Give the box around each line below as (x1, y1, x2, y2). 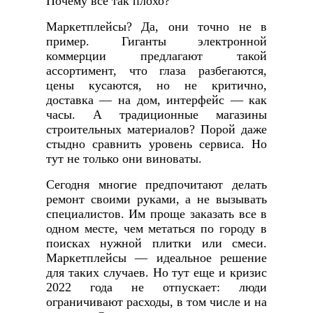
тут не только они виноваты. (45, 152, 202, 166)
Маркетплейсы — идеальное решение (45, 251, 268, 265)
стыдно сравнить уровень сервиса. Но (45, 137, 268, 152)
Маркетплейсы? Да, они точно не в (45, 20, 268, 34)
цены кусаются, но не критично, (45, 78, 268, 93)
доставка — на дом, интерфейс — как (45, 93, 268, 108)
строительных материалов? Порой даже (45, 122, 268, 137)
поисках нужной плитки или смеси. (45, 236, 268, 251)
